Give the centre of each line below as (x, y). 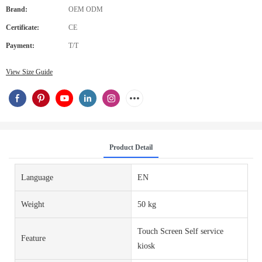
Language (37, 177)
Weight (33, 204)
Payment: (20, 46)
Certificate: (23, 27)
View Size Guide (29, 72)
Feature (33, 239)
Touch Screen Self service (180, 231)
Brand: (17, 9)
